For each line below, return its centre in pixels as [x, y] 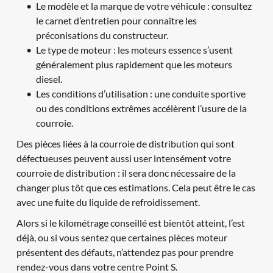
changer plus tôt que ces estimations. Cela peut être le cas [136, 187]
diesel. [49, 79]
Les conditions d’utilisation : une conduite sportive [140, 93]
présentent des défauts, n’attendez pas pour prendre [125, 252]
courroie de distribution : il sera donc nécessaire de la [126, 172]
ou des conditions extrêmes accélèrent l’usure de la [141, 108]
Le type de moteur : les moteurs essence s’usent [134, 49]
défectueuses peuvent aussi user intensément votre [123, 158]
